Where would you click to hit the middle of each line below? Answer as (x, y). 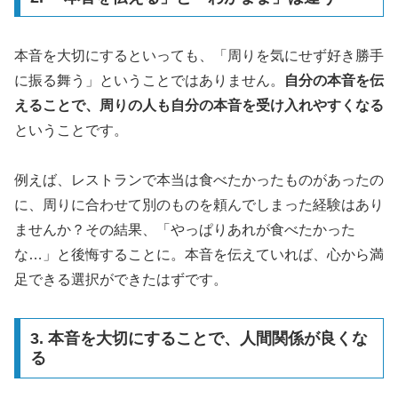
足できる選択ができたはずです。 (121, 280)
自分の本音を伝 (334, 80)
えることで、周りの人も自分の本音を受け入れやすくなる (199, 105)
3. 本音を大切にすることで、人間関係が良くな (199, 338)
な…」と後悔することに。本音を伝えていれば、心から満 (199, 255)
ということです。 (71, 130)
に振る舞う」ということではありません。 (149, 80)
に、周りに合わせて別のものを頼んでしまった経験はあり (199, 205)
